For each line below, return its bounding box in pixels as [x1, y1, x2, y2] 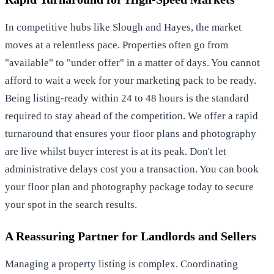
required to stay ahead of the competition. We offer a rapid [5, 109, 258, 122]
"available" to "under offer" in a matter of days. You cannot [5, 56, 260, 68]
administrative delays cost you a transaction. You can [5, 163, 237, 175]
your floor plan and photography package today [5, 180, 212, 193]
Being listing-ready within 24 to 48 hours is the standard [5, 92, 249, 104]
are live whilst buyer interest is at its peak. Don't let [5, 145, 226, 157]
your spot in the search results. [5, 198, 137, 210]
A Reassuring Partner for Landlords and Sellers [5, 229, 256, 243]
